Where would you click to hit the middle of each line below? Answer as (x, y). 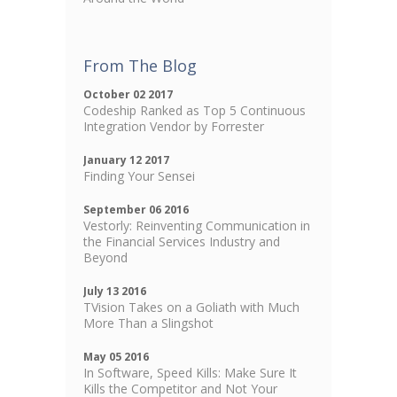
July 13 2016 (115, 291)
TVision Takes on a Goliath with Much (191, 307)
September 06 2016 (136, 210)
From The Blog (140, 66)
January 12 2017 (126, 160)
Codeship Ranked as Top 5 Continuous (195, 110)
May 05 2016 (116, 357)
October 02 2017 (128, 94)
